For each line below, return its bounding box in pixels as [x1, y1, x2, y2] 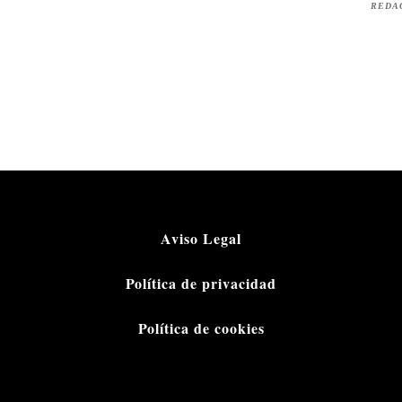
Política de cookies [137, 318, 265, 339]
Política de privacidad [126, 273, 276, 294]
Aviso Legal [161, 227, 241, 249]
